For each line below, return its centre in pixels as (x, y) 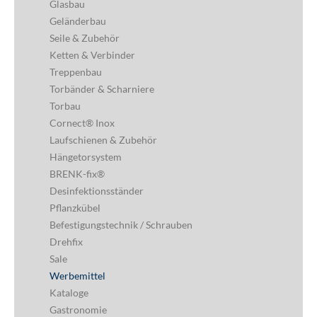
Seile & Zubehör (85, 38)
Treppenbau (76, 72)
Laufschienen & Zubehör (103, 140)
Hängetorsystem (86, 157)
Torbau (65, 106)
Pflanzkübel (75, 208)
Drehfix (66, 242)
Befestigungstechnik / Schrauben (121, 225)
